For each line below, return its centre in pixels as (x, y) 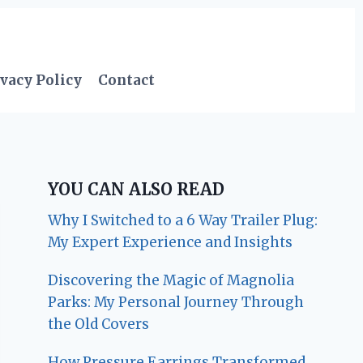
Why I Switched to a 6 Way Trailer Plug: (183, 221)
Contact (127, 80)
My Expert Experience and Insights (171, 243)
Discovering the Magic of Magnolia (171, 281)
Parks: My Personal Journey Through (176, 303)
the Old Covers (99, 325)
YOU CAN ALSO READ (137, 190)
